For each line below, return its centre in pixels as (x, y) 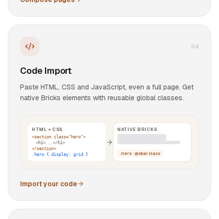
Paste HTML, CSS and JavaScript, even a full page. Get (107, 87)
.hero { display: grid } (60, 154)
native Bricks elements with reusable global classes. (102, 98)
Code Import (46, 71)
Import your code (49, 184)
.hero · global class (140, 153)
